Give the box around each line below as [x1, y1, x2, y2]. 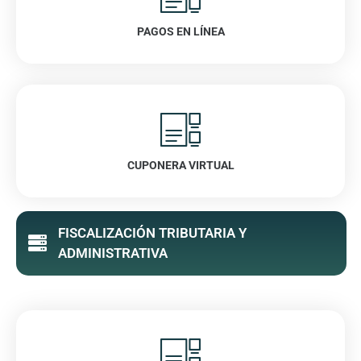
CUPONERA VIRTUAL [127, 158, 234, 172]
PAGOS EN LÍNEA [136, 24, 225, 38]
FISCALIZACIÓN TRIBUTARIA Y [57, 224, 247, 241]
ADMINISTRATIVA [57, 244, 168, 261]
